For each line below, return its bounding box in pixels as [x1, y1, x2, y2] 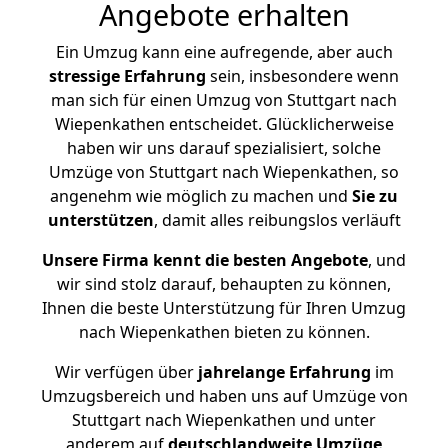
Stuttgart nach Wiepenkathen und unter [72, 409, 376, 431]
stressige [49, 65, 120, 87]
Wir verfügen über [54, 361, 194, 383]
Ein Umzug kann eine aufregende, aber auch [55, 41, 393, 63]
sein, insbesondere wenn [206, 65, 399, 87]
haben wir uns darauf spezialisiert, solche [67, 137, 381, 159]
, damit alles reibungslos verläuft [153, 209, 401, 231]
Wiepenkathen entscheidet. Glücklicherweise [54, 113, 394, 135]
